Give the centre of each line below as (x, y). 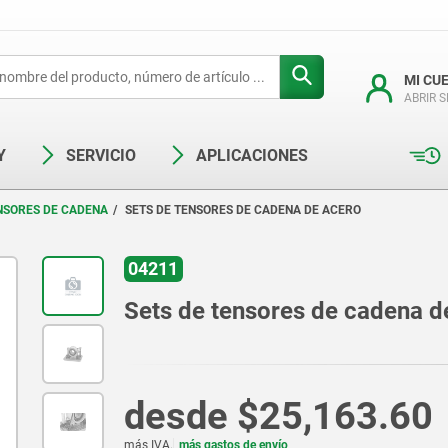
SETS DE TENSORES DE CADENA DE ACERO (243, 210)
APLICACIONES (252, 155)
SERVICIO (101, 155)
